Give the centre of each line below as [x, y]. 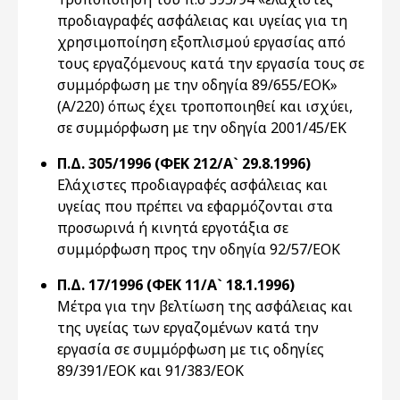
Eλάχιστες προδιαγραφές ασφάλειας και [192, 185]
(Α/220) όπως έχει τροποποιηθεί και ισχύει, [205, 106]
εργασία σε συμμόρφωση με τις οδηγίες [191, 349]
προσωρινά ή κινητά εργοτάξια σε [173, 228]
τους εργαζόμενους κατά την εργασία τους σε [211, 63]
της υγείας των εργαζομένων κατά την [188, 328]
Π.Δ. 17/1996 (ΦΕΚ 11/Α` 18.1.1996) [176, 285]
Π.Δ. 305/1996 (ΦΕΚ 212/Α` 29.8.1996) [184, 163]
